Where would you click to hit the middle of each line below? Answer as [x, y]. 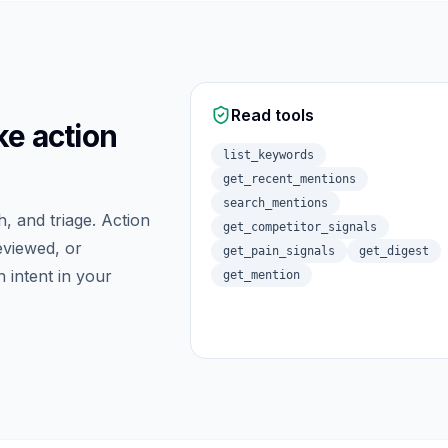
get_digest [394, 251]
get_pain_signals [279, 251]
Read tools [272, 115]
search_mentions [275, 203]
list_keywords [268, 155]
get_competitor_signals [300, 227]
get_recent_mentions [289, 179]
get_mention [261, 275]
